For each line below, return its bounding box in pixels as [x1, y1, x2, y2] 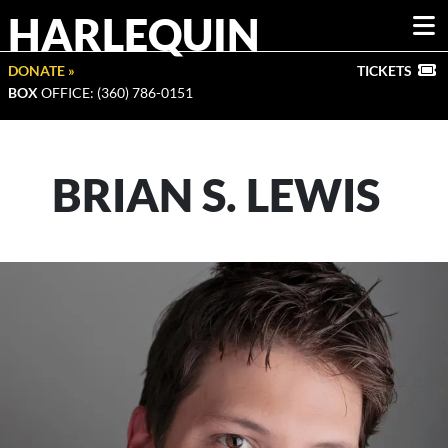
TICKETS [357, 62, 412, 79]
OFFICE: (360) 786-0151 [38, 84, 193, 101]
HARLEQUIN [8, 8, 260, 60]
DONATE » [8, 62, 75, 79]
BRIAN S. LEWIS [52, 168, 380, 222]
